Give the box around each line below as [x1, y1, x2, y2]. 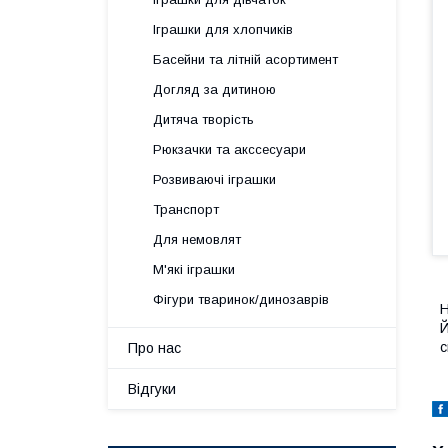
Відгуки [128, 381, 176, 397]
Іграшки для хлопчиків [153, 22, 293, 37]
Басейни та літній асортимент [153, 52, 338, 67]
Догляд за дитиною [153, 82, 276, 97]
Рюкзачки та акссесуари [153, 142, 306, 157]
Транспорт [153, 202, 219, 217]
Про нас [128, 340, 181, 356]
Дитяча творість [153, 112, 254, 127]
